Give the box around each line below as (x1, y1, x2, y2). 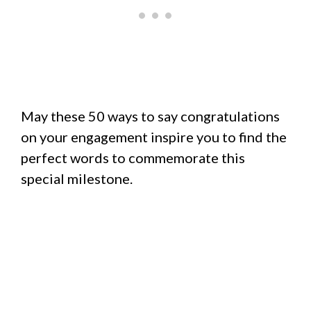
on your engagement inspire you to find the (21, 128, 287, 145)
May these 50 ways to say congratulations (21, 107, 280, 124)
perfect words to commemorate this (21, 149, 245, 166)
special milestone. (21, 169, 133, 187)
